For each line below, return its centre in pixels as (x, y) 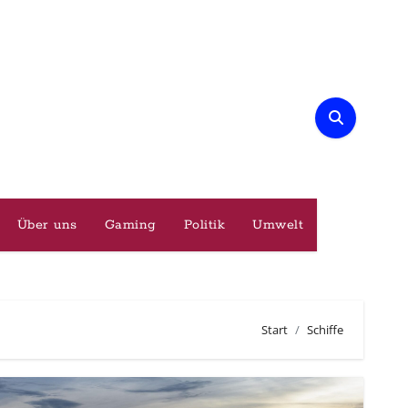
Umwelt (278, 225)
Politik (204, 225)
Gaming (130, 225)
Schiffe (325, 329)
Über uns (47, 225)
